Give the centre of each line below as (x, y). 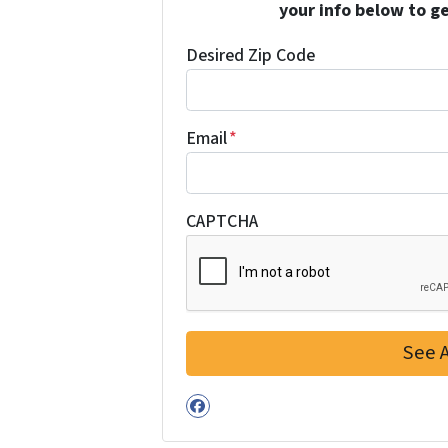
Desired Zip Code (250, 55)
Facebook (244, 422)
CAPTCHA (221, 221)
